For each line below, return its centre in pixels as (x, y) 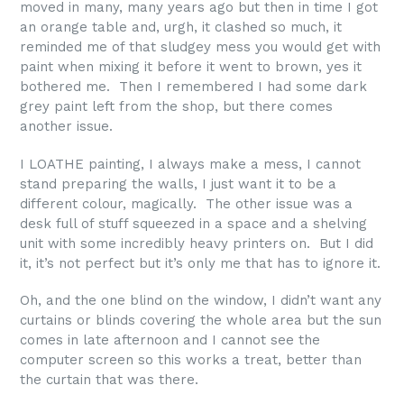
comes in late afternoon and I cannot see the (170, 340)
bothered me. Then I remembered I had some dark (193, 87)
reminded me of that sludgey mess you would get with (200, 47)
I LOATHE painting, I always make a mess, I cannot (190, 164)
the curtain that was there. (109, 380)
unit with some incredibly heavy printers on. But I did (197, 243)
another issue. (66, 127)
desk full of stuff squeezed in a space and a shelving (193, 223)
